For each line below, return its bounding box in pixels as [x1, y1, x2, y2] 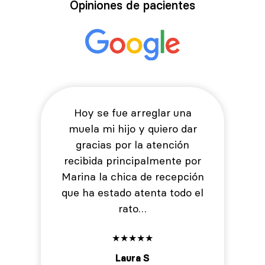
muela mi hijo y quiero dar [68, 121, 197, 135]
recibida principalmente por [64, 153, 201, 167]
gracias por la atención [76, 137, 189, 151]
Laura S [115, 251, 150, 264]
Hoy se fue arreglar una [73, 105, 192, 119]
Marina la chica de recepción [61, 169, 204, 183]
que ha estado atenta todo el [62, 185, 203, 199]
